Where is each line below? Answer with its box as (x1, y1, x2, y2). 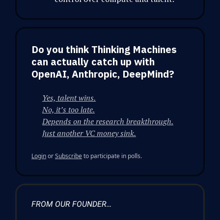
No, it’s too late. (42, 104, 95, 115)
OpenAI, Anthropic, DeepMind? (31, 67, 174, 81)
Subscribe (55, 151, 82, 160)
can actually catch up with (31, 55, 155, 68)
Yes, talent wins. (42, 92, 96, 103)
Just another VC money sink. (42, 127, 136, 138)
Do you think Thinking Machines (31, 42, 177, 56)
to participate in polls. (82, 151, 142, 160)
